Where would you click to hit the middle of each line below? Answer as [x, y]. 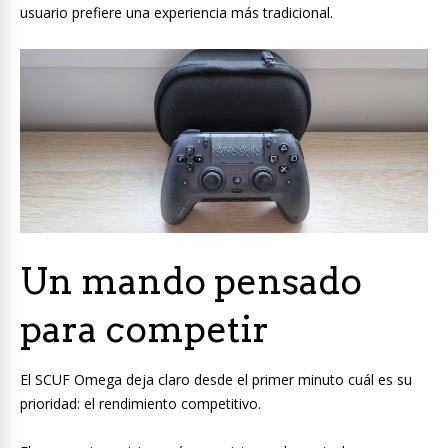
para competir [144, 329]
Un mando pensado [191, 281]
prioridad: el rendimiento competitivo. [140, 404]
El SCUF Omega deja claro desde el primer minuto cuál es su [216, 380]
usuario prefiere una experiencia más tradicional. [176, 13]
